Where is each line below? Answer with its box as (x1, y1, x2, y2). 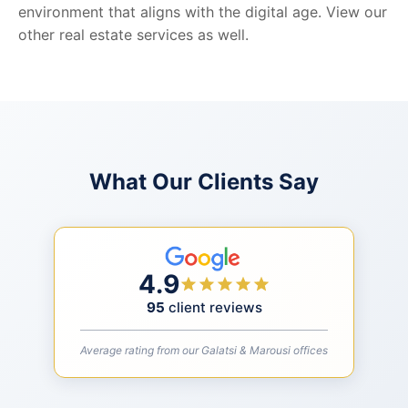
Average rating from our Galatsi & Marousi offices (80, 343, 328, 358)
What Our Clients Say (89, 168, 319, 196)
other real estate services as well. (18, 25, 249, 45)
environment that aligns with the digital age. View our (18, 3, 387, 22)
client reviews (164, 299, 262, 317)
